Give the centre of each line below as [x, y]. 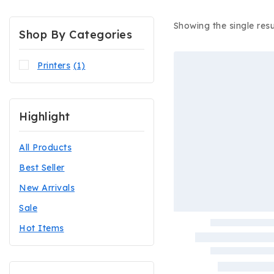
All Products [45, 148]
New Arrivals [47, 188]
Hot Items [42, 228]
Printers [54, 65]
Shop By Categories [76, 35]
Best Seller [42, 168]
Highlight [45, 117]
